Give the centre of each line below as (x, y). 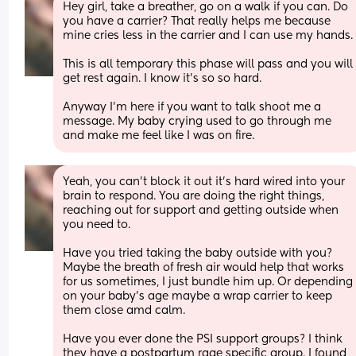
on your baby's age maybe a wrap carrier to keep (198, 296)
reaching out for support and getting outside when (201, 210)
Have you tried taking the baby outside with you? (198, 253)
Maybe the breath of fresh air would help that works (204, 267)
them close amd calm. (126, 310)
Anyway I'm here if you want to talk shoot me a (192, 107)
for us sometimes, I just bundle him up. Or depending (208, 282)
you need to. (99, 224)
